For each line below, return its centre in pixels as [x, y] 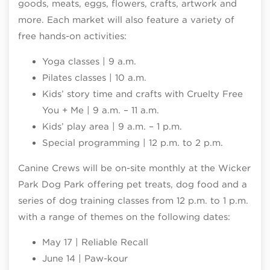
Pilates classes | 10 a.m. [94, 78]
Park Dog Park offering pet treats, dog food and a [133, 184]
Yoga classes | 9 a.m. [89, 61]
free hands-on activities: [72, 36]
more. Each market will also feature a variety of [126, 20]
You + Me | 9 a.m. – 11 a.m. [101, 110]
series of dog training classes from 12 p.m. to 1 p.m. [133, 201]
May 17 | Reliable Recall [95, 242]
